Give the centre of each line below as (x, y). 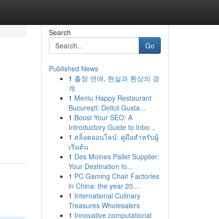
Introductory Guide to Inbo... (112, 127)
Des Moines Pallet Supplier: (117, 156)
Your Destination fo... (100, 166)
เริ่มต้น (78, 147)
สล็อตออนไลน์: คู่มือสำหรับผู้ (116, 137)
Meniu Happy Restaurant (113, 98)
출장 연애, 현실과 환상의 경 (117, 78)
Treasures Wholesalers (104, 205)
